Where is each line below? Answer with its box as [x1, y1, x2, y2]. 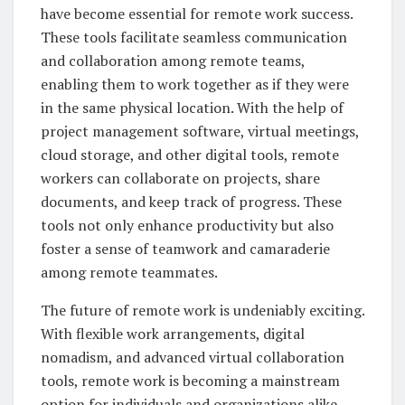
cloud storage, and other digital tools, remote [41, 145, 339, 165]
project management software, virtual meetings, [41, 121, 359, 142]
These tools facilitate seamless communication [41, 27, 347, 48]
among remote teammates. [41, 262, 218, 283]
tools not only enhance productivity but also [41, 215, 334, 236]
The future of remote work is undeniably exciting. [41, 300, 364, 321]
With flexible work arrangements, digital [41, 324, 305, 344]
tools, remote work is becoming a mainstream [41, 371, 340, 391]
